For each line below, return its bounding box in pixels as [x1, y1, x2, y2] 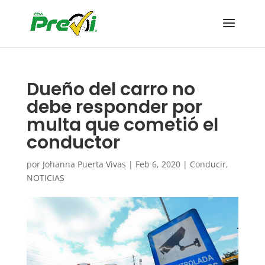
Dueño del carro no [26, 77, 195, 102]
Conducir [189, 159, 226, 170]
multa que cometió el [26, 112, 218, 137]
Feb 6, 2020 [135, 159, 180, 170]
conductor [26, 130, 120, 155]
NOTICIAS [26, 172, 64, 183]
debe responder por [26, 95, 202, 119]
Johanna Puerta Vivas [42, 159, 126, 170]
